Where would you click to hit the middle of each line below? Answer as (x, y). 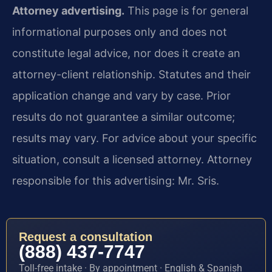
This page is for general (186, 10)
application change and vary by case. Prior (121, 95)
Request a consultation (86, 237)
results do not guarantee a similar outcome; (124, 117)
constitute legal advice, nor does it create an (126, 53)
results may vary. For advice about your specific (134, 138)
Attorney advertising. (68, 10)
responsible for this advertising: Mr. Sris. (116, 180)
